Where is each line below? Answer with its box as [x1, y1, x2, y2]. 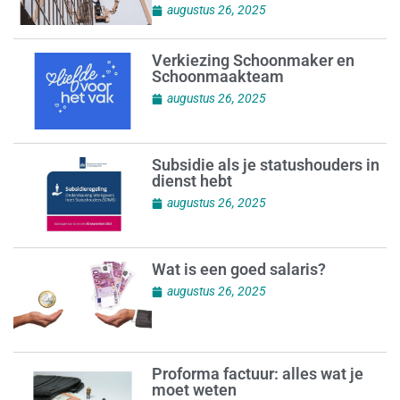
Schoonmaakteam [151, 67, 284, 87]
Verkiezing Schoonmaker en [151, 51, 354, 71]
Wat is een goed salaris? [151, 260, 326, 279]
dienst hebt [151, 171, 232, 191]
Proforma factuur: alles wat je [151, 364, 363, 384]
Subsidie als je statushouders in [151, 155, 379, 175]
